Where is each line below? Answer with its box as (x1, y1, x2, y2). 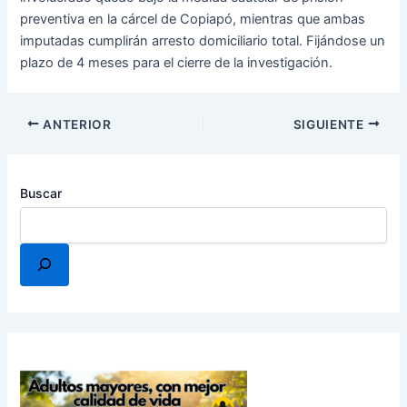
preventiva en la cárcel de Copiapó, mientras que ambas (20, 10, 366, 27)
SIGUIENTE (293, 116, 368, 132)
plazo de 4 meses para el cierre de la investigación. (20, 54, 333, 71)
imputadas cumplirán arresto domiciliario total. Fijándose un (20, 32, 386, 49)
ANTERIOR (39, 116, 112, 132)
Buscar (20, 185, 63, 202)
